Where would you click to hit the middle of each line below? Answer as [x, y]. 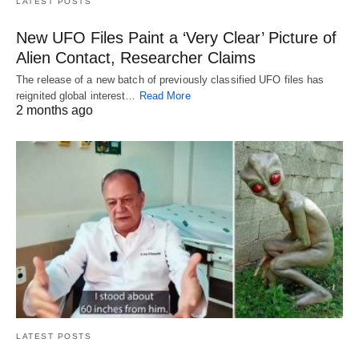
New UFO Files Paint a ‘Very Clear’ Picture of [176, 37]
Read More [165, 95]
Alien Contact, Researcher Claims [136, 57]
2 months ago [54, 110]
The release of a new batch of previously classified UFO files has [170, 79]
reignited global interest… [78, 95]
